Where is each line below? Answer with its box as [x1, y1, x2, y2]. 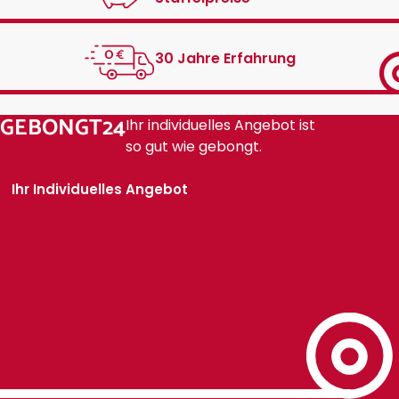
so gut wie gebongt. [126, 135, 262, 157]
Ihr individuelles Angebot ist [126, 114, 315, 135]
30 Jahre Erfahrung [155, 48, 297, 69]
